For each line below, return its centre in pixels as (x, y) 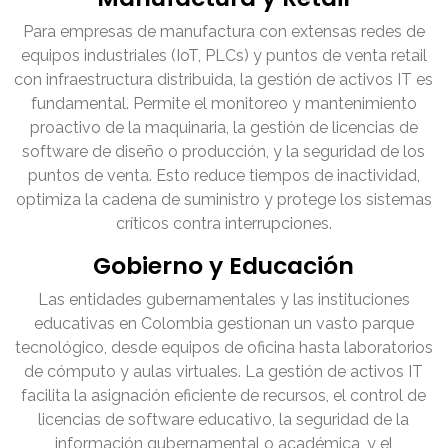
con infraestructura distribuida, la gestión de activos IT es (224, 80)
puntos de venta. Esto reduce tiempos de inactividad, (224, 176)
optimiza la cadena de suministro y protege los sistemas (224, 200)
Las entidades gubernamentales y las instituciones (224, 300)
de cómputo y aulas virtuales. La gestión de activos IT (224, 372)
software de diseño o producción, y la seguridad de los (224, 152)
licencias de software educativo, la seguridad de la (224, 420)
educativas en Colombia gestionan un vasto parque (224, 324)
